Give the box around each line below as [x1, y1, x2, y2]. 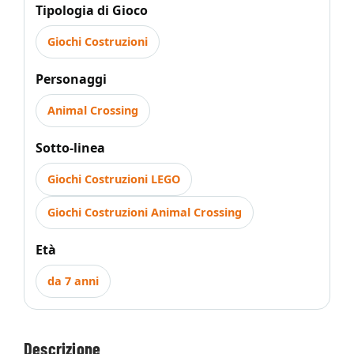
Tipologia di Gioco [36, 2, 148, 19]
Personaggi [36, 70, 107, 88]
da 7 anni [47, 273, 99, 288]
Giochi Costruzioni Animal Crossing [47, 205, 242, 220]
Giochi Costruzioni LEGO [47, 171, 180, 186]
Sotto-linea [36, 139, 105, 156]
